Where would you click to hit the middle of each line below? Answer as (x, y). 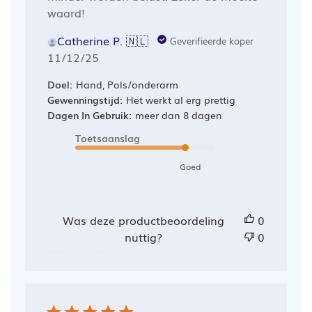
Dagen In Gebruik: (89, 115)
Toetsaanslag (107, 138)
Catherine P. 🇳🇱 (102, 40)
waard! (66, 12)
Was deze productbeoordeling (143, 220)
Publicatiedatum (116, 56)
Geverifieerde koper (211, 40)
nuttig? (143, 236)
